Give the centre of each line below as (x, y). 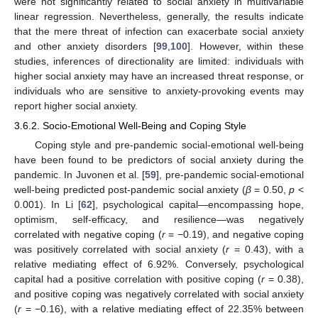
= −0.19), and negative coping (235, 235)
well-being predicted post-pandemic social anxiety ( (130, 190)
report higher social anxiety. (76, 105)
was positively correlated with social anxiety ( (120, 250)
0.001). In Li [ (48, 205)
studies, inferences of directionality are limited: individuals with (159, 61)
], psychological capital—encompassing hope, (198, 205)
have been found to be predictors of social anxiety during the (159, 160)
